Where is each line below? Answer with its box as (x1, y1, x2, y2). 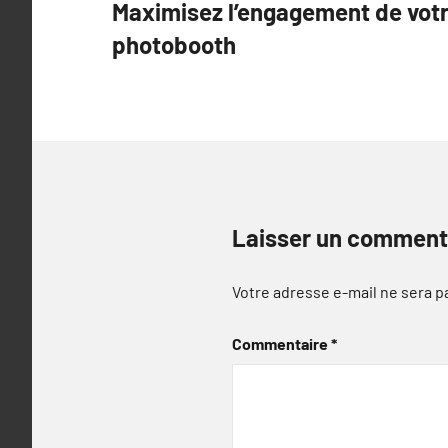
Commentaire (232, 334, 331, 353)
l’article (111, 46, 205, 80)
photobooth (112, 30, 236, 59)
